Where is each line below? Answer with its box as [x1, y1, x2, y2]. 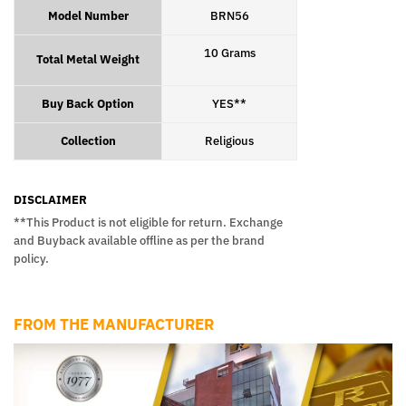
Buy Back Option [42, 95, 134, 111]
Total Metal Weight [36, 51, 140, 67]
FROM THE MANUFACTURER [14, 314, 214, 335]
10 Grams [203, 44, 256, 61]
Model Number [47, 7, 129, 24]
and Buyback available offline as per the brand [14, 233, 265, 249]
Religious [205, 132, 254, 149]
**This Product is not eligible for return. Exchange [14, 215, 283, 231]
